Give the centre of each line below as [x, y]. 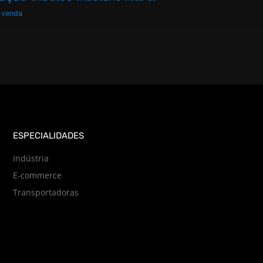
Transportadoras [45, 192]
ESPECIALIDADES [48, 135]
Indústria [31, 158]
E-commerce [37, 175]
